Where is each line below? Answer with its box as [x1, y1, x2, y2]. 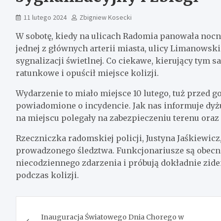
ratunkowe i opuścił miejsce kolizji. [16, 68, 159, 78]
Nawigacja [15, 195, 95, 216]
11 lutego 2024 [24, 12, 67, 22]
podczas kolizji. [16, 170, 79, 180]
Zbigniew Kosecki [79, 12, 132, 22]
